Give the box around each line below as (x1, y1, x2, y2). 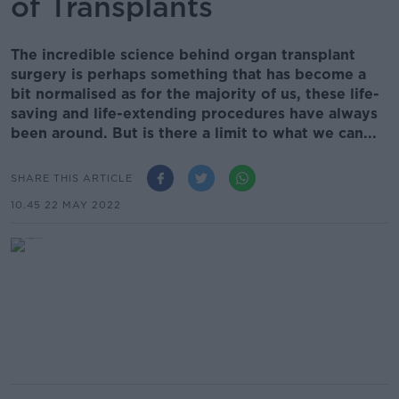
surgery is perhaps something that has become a (11, 66, 366, 83)
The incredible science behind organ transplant (11, 46, 355, 63)
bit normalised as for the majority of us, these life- (11, 85, 379, 102)
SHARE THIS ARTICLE (11, 171, 133, 184)
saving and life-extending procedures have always (11, 105, 378, 122)
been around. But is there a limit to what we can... (11, 125, 377, 142)
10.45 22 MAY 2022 (11, 199, 121, 211)
